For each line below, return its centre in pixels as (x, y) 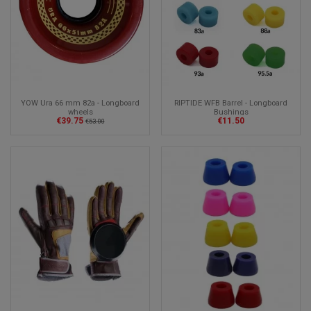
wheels (80, 112)
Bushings (231, 112)
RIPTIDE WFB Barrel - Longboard (231, 103)
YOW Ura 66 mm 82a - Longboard (80, 103)
